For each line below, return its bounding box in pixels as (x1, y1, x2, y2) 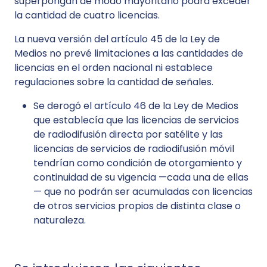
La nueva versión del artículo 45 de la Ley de (14, 32, 220, 46)
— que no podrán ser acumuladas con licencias (33, 185, 253, 198)
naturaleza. (33, 213, 86, 227)
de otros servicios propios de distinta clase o (33, 199, 241, 213)
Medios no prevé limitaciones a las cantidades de (14, 46, 243, 60)
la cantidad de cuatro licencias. (14, 8, 160, 22)
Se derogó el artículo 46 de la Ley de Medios (33, 99, 238, 113)
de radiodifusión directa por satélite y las (33, 128, 223, 141)
